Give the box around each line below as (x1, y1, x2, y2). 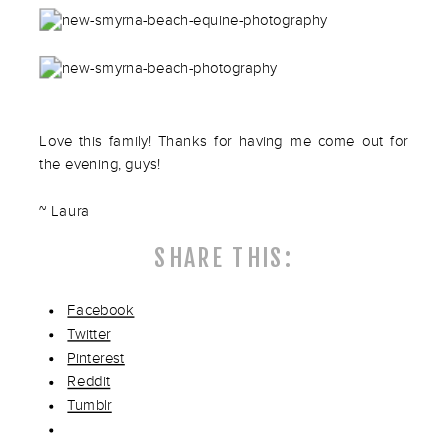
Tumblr (67, 396, 113, 415)
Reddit (67, 372, 111, 391)
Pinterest (67, 348, 126, 367)
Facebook (67, 301, 135, 320)
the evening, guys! (39, 155, 161, 174)
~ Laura (39, 201, 90, 220)
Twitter (67, 324, 111, 344)
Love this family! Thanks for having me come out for (39, 131, 409, 150)
